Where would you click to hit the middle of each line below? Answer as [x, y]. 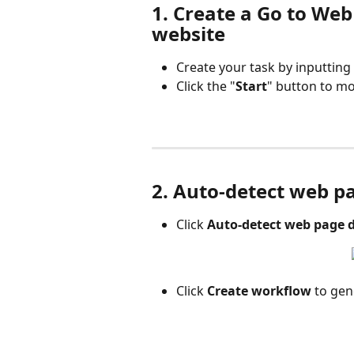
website [188, 33]
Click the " [206, 87]
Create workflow [259, 291]
